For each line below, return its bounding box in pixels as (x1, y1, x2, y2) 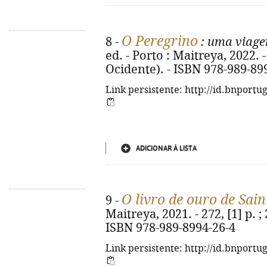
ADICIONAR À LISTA (136, 144, 197, 153)
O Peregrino (122, 33, 198, 49)
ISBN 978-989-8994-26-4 (105, 221, 235, 235)
